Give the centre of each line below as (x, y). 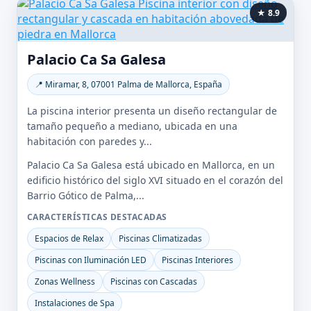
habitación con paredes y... (90, 141)
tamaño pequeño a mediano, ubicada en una (132, 126)
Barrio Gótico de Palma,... (86, 195)
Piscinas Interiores (197, 260)
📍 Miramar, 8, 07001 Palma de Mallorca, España (128, 84)
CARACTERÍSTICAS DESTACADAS (97, 217)
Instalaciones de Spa (75, 303)
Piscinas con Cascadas (154, 281)
